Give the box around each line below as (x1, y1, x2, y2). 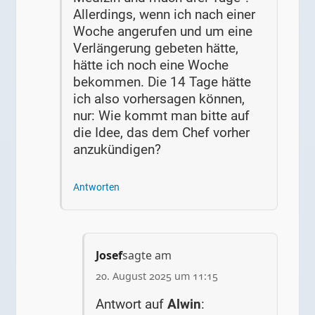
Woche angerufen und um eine (73, 23, 253, 40)
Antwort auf (96, 295, 168, 312)
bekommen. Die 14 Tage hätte (73, 74, 252, 91)
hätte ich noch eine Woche (73, 57, 229, 74)
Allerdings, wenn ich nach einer (73, 6, 256, 23)
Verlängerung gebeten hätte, (73, 40, 239, 57)
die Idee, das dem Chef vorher (73, 124, 250, 141)
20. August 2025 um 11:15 (96, 269, 219, 283)
